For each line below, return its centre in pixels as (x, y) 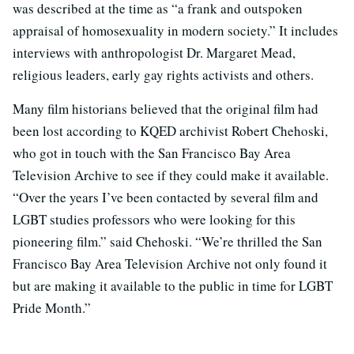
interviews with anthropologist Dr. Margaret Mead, (154, 53)
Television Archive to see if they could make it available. (171, 175)
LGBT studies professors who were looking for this (154, 220)
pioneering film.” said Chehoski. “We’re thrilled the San (168, 242)
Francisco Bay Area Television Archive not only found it (170, 264)
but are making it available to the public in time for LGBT (173, 286)
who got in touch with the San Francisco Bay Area (152, 153)
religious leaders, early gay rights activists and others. (163, 75)
